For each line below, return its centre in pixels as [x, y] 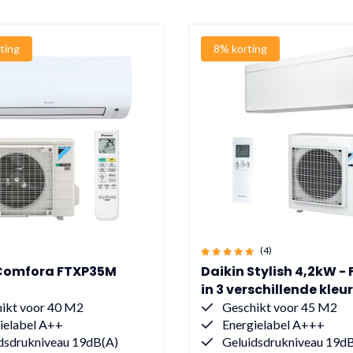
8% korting [240, 48]
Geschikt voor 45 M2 [278, 307]
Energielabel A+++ [272, 325]
